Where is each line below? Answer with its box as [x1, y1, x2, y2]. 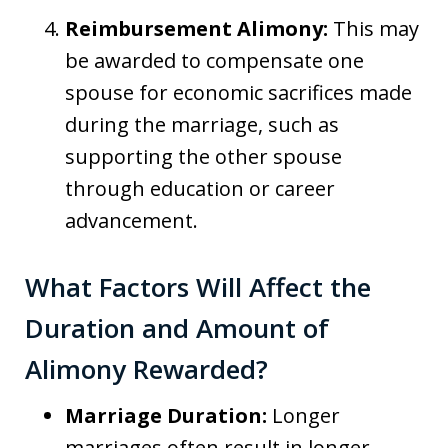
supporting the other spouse [65, 143, 342, 171]
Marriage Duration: [65, 402, 267, 430]
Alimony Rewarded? [25, 351, 268, 388]
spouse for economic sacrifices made [65, 79, 412, 107]
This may [328, 15, 419, 43]
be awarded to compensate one [65, 47, 364, 75]
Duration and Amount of [25, 310, 329, 347]
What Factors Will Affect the [25, 269, 371, 306]
